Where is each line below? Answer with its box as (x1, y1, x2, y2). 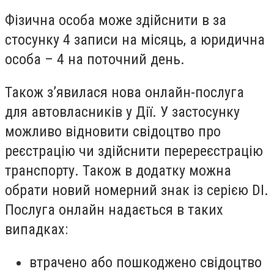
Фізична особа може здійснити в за (5, 12, 226, 29)
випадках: (5, 220, 68, 238)
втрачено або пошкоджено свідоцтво (29, 253, 262, 271)
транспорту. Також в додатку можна (5, 161, 231, 179)
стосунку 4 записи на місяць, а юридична (5, 31, 265, 49)
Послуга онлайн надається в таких (5, 201, 223, 218)
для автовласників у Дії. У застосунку (5, 103, 240, 120)
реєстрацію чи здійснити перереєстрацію (5, 142, 263, 160)
